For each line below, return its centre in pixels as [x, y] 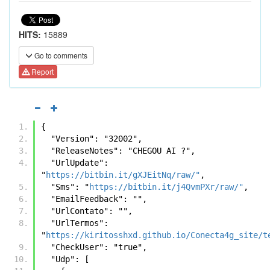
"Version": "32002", [96, 138]
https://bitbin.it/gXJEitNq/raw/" [123, 174]
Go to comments [60, 55]
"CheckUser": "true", [99, 247]
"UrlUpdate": [46, 162]
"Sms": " [70, 187]
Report [42, 72]
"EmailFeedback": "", [99, 199]
